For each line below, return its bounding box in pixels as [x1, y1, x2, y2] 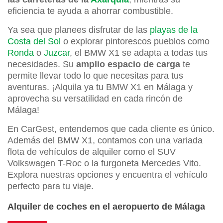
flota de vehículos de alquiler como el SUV [7, 147, 176, 157]
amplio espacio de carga [76, 59, 180, 70]
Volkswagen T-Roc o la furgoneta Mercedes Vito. [7, 158, 201, 169]
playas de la [150, 25, 198, 35]
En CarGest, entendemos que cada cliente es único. [7, 124, 215, 134]
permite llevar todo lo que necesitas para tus [7, 71, 183, 81]
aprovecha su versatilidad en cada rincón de [7, 94, 183, 104]
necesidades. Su [7, 59, 76, 70]
